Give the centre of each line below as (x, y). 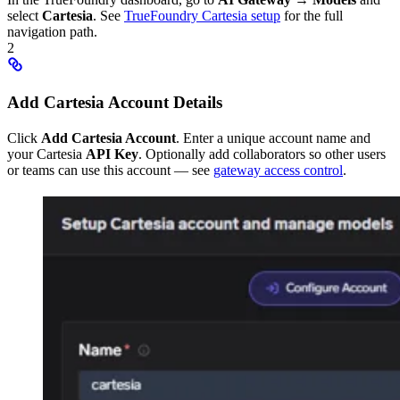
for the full (312, 15)
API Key (112, 154)
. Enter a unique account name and (273, 137)
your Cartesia (46, 154)
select (25, 15)
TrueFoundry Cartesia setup (202, 15)
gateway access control (278, 170)
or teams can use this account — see (110, 170)
